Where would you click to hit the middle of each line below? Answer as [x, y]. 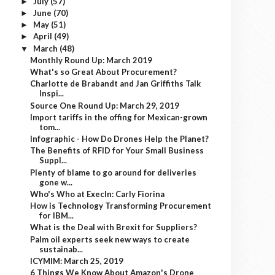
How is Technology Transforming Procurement [121, 206]
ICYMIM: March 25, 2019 [77, 261]
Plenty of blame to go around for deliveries [114, 172]
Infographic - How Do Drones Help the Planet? [120, 139]
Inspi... [52, 94]
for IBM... [57, 215]
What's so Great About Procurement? [104, 72]
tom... [50, 127]
